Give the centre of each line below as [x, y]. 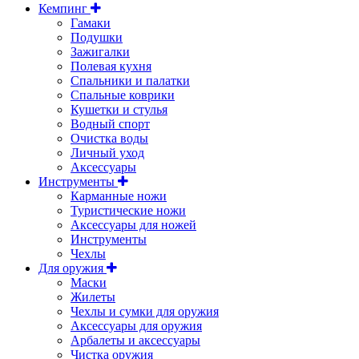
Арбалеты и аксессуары [135, 341]
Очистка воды [109, 139]
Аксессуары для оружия [136, 326]
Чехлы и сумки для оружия [145, 312]
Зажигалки [100, 52]
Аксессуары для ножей [133, 225]
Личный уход [107, 153]
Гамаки [91, 23]
